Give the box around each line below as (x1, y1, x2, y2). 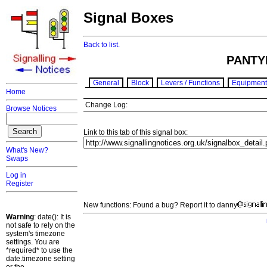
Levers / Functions (161, 79, 220, 88)
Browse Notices (6, 104, 57, 113)
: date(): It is (34, 213, 71, 221)
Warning (6, 213, 34, 221)
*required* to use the (6, 246, 73, 254)
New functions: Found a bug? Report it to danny (83, 201, 237, 210)
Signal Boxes (83, 10, 173, 26)
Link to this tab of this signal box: (83, 128, 188, 137)
